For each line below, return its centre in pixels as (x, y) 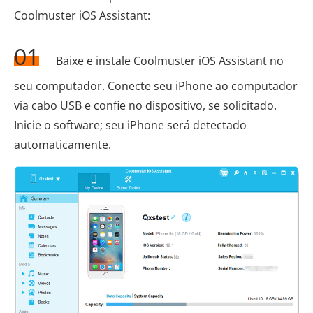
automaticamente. (63, 144)
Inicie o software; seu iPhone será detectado (130, 125)
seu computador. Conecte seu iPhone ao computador (156, 86)
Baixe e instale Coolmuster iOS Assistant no (168, 60)
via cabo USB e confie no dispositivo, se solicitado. (145, 105)
